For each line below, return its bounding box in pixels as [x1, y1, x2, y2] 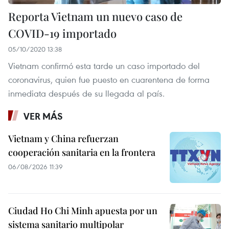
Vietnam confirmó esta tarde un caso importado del [8, 59, 200, 72]
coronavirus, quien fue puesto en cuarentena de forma [8, 73, 210, 85]
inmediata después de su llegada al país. [8, 87, 165, 99]
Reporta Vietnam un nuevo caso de [8, 8, 182, 24]
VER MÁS [24, 109, 63, 122]
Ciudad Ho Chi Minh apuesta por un [8, 204, 157, 217]
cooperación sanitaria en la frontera [8, 146, 155, 158]
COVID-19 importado [8, 25, 117, 41]
